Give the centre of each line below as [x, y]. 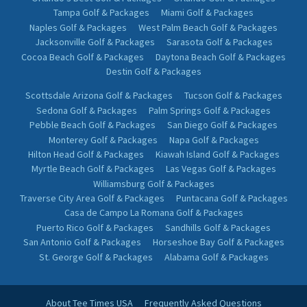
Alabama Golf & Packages [216, 259]
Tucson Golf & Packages [233, 98]
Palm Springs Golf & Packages [210, 112]
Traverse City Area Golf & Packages [92, 200]
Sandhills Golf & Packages [218, 229]
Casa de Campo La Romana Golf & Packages [153, 215]
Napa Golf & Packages [214, 142]
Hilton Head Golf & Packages [86, 156]
